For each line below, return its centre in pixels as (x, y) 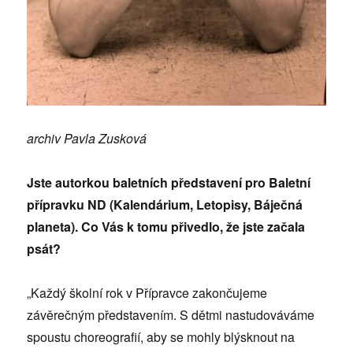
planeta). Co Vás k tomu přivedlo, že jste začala (166, 227)
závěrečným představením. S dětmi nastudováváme (171, 315)
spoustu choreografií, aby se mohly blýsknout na (161, 337)
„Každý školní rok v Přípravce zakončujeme (147, 293)
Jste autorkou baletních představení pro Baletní (169, 183)
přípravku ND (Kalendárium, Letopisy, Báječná (165, 205)
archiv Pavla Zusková (87, 139)
